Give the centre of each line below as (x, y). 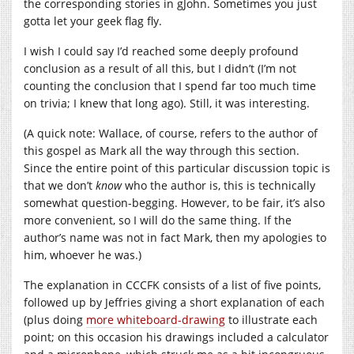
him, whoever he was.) (83, 254)
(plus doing (55, 319)
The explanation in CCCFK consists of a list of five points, (172, 284)
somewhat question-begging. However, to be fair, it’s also (174, 202)
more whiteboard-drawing (156, 319)
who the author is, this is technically (218, 185)
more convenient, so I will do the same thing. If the (158, 220)
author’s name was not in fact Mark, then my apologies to (175, 237)
